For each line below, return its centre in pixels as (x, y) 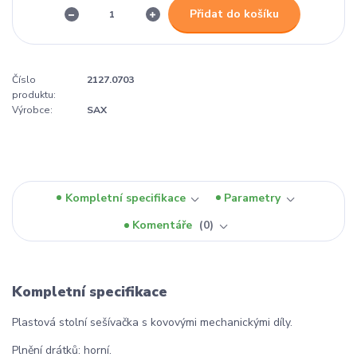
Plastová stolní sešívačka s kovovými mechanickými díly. (152, 323)
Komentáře (164, 226)
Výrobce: (32, 110)
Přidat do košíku (234, 14)
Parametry (253, 198)
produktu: (34, 95)
